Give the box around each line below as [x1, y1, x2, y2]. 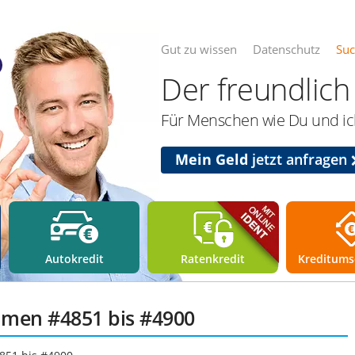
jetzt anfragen [248, 150, 351, 169]
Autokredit [44, 251, 104, 266]
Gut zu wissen [161, 41, 237, 57]
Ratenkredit [181, 251, 245, 266]
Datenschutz [253, 41, 320, 57]
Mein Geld [175, 150, 248, 169]
